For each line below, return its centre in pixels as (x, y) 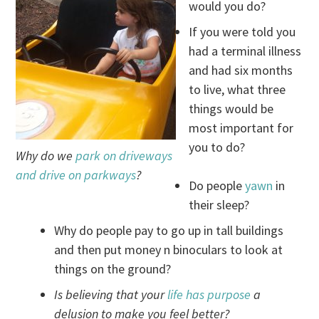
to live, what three (237, 90)
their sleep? (219, 205)
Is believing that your (111, 295)
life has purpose (209, 295)
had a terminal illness (245, 51)
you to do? (217, 147)
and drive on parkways (76, 175)
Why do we (46, 156)
